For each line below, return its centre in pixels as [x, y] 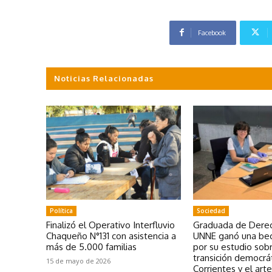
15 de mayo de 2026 [78, 261]
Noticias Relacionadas [104, 78]
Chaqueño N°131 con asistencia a [111, 236]
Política [61, 211]
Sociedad [211, 211]
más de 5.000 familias [91, 247]
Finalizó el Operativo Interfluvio [110, 225]
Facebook [212, 32]
